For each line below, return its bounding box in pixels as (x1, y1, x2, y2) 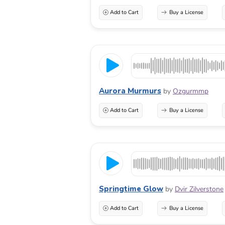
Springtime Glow (99, 183, 163, 194)
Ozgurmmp (173, 86, 208, 96)
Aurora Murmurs (99, 85, 161, 96)
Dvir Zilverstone (175, 184, 223, 194)
